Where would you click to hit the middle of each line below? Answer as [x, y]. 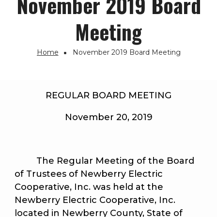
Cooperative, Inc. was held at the [89, 187]
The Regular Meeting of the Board [104, 161]
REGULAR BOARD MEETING [108, 96]
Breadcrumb [44, 64]
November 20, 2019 [108, 117]
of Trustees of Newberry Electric [89, 174]
